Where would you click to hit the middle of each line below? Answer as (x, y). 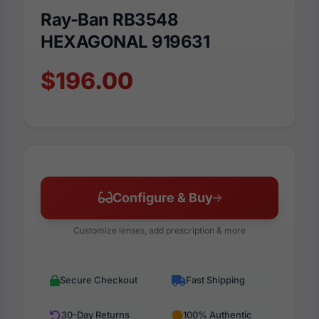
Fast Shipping (215, 280)
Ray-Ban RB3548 (110, 20)
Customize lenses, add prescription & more (159, 231)
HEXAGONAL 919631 (125, 42)
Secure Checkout (99, 280)
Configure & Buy (162, 198)
